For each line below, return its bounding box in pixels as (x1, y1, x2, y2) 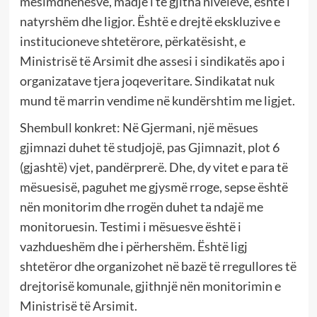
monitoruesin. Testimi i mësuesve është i (19, 218, 241, 234)
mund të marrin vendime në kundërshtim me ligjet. (19, 92, 295, 108)
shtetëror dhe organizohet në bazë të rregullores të (19, 258, 296, 274)
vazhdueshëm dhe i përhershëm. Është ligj (19, 238, 248, 254)
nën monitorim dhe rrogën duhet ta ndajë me (19, 198, 263, 214)
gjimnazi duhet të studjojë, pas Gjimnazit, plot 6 (19, 139, 279, 155)
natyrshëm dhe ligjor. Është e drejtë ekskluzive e (19, 13, 280, 29)
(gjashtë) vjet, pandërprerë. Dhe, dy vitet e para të (19, 158, 288, 175)
